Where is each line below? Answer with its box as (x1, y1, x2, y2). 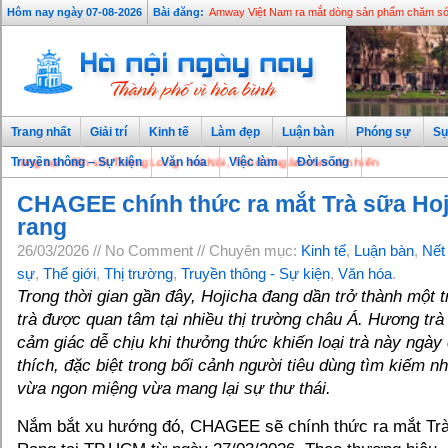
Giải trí (90, 125, 127, 139)
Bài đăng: (153, 6, 204, 18)
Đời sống (297, 155, 349, 169)
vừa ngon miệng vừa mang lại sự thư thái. (17, 379, 331, 398)
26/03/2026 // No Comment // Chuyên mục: (17, 242, 301, 259)
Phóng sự (356, 125, 411, 139)
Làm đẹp (211, 125, 260, 139)
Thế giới (43, 265, 96, 282)
